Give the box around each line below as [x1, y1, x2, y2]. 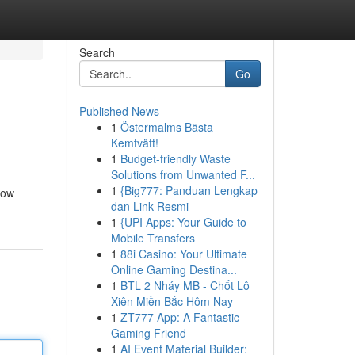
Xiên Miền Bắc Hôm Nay [110, 293, 233, 309]
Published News [78, 103, 159, 119]
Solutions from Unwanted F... [110, 166, 255, 182]
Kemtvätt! [110, 135, 158, 151]
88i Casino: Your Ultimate [120, 246, 247, 261]
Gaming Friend [110, 325, 186, 341]
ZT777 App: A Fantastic [120, 309, 239, 325]
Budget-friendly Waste [120, 151, 231, 166]
